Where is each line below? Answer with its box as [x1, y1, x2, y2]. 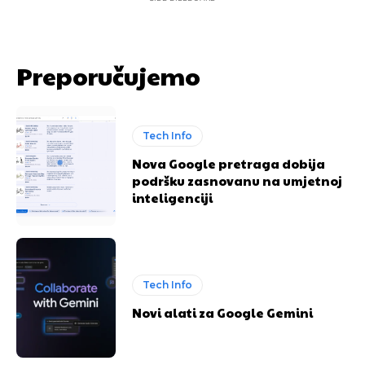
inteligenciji [132, 188, 213, 206]
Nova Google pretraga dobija [132, 154, 326, 172]
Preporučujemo [16, 58, 200, 92]
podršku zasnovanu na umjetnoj [132, 171, 343, 189]
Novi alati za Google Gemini [132, 303, 314, 321]
